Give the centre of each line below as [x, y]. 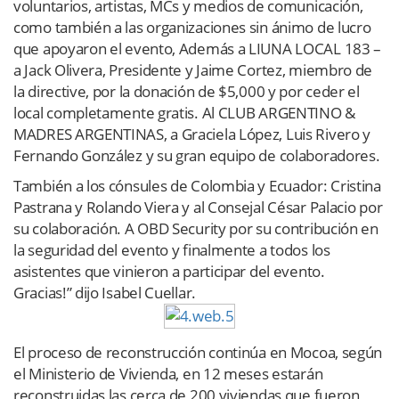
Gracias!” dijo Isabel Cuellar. [105, 292]
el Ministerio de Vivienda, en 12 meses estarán [168, 373]
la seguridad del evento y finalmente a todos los [172, 249]
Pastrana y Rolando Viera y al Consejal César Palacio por [198, 207]
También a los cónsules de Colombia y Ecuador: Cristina [197, 185]
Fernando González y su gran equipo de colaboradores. [197, 155]
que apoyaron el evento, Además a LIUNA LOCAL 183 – [198, 48]
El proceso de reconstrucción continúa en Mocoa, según [198, 352]
